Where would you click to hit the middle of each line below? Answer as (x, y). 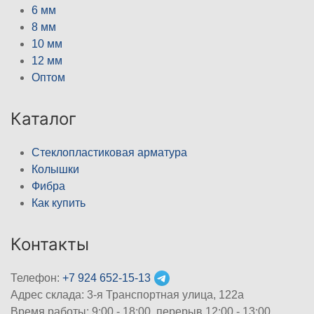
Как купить (59, 203)
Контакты (50, 244)
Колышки (55, 169)
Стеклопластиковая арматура (109, 152)
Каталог (43, 118)
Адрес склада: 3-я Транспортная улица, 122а (127, 294)
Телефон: (36, 278)
